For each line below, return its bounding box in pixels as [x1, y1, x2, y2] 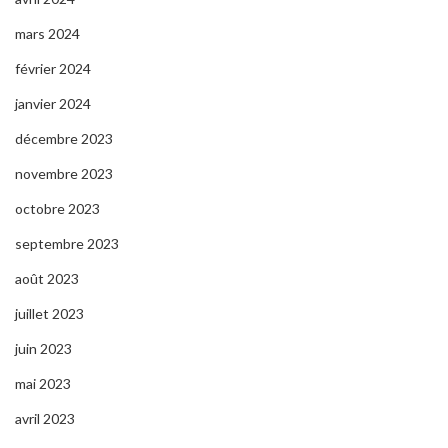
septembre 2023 [15, 234, 119, 252]
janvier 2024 [15, 94, 91, 112]
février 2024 [15, 59, 91, 77]
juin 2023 [15, 339, 72, 357]
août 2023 [15, 269, 79, 287]
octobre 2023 [15, 199, 100, 217]
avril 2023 [15, 409, 75, 427]
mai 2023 [15, 374, 71, 392]
